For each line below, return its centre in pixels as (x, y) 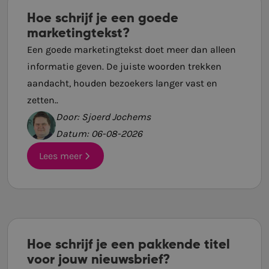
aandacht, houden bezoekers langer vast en (122, 83)
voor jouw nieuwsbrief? (98, 260)
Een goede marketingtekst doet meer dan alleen (131, 50)
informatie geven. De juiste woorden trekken (124, 66)
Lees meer (61, 156)
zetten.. (43, 100)
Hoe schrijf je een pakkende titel (128, 245)
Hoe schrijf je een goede (103, 19)
